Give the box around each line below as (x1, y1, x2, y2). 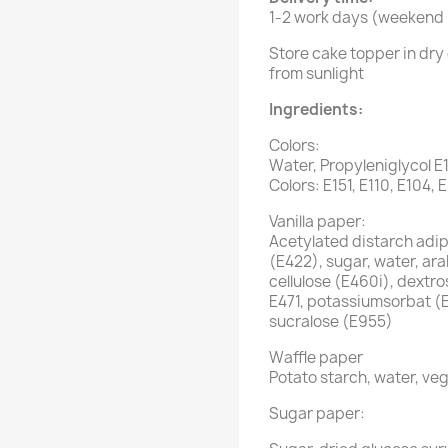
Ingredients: (269, 98, 363, 120)
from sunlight (269, 62, 364, 84)
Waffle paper (269, 346, 363, 368)
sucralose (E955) (269, 310, 393, 332)
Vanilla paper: (269, 210, 366, 232)
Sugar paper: (269, 402, 365, 424)
